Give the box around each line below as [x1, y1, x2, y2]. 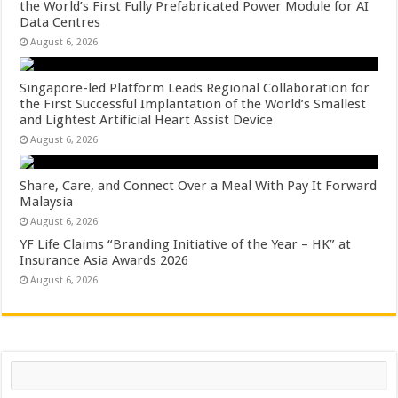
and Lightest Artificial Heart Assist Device [20, 112, 274, 128]
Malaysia [20, 194, 74, 210]
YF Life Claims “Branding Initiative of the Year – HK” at [20, 236, 352, 252]
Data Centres [20, 14, 101, 30]
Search [10, 360, 45, 373]
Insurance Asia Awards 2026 [20, 252, 189, 268]
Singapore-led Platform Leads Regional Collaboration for [20, 80, 370, 96]
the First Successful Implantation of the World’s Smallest [20, 96, 367, 112]
